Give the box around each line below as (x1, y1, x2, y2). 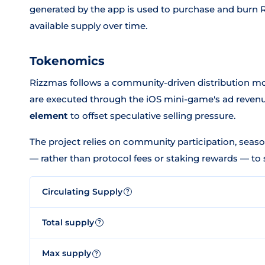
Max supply (42, 248, 91, 258)
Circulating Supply (42, 186, 122, 197)
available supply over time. (30, 20, 147, 31)
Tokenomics (30, 54, 105, 68)
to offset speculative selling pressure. (68, 110, 235, 121)
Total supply (42, 216, 94, 228)
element (30, 110, 68, 121)
